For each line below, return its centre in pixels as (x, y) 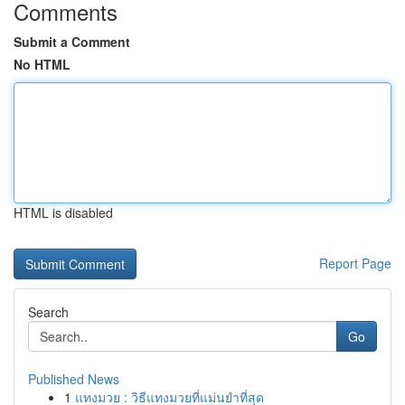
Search (48, 312)
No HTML (42, 64)
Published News (74, 379)
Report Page (355, 263)
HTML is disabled (63, 212)
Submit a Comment (72, 42)
